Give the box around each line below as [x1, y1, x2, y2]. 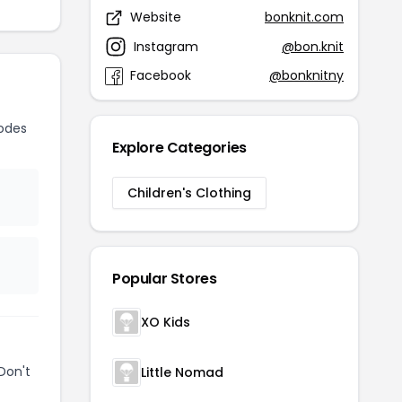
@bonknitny [269, 66, 344, 84]
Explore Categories [112, 137, 247, 158]
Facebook [130, 66, 191, 84]
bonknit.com [265, 8, 344, 26]
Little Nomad [141, 363, 223, 381]
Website [130, 8, 181, 26]
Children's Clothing [127, 184, 251, 202]
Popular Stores [112, 268, 217, 289]
